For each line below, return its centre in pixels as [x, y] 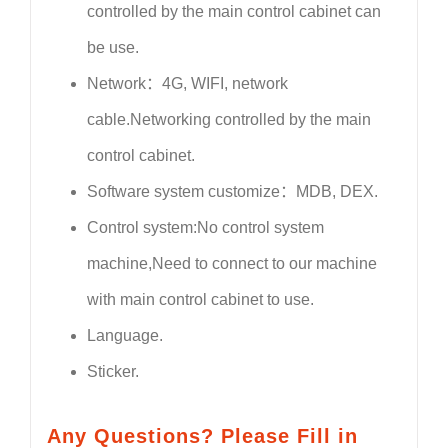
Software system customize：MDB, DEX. [232, 192]
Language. [124, 336]
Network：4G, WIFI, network [187, 84]
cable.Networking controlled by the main [228, 120]
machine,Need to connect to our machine [231, 264]
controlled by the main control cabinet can [233, 12]
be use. [112, 48]
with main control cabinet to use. [200, 300]
